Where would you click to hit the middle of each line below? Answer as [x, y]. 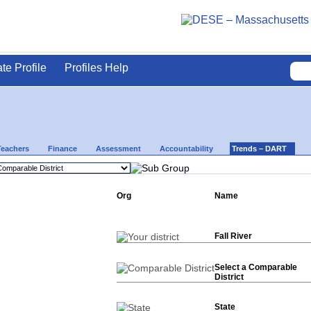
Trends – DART [259, 148]
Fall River [233, 236]
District [229, 277]
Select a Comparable [256, 267]
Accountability [186, 148]
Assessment [118, 148]
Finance [62, 148]
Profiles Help [96, 68]
